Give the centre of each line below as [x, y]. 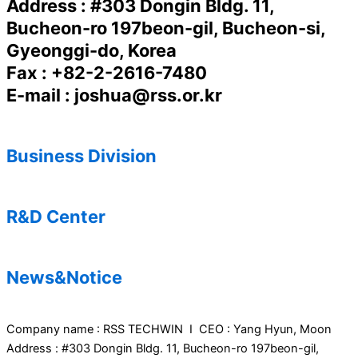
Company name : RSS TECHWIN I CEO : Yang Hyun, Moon [169, 329]
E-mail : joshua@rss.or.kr [114, 95]
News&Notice [64, 278]
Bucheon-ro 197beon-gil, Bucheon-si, [166, 28]
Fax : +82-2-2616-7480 [107, 73]
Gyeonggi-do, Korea [91, 51]
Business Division [82, 156]
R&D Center [56, 217]
